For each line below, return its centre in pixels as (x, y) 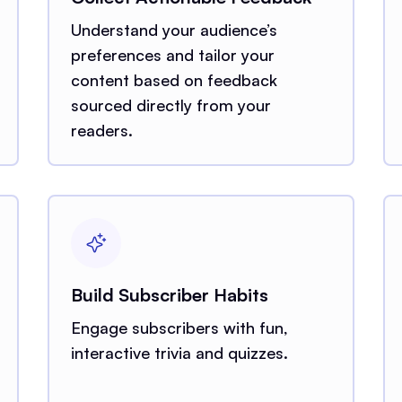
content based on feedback (175, 79)
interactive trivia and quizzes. (180, 352)
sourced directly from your (171, 105)
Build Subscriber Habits (170, 294)
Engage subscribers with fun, (180, 327)
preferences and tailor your (173, 54)
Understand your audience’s (175, 29)
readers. (102, 130)
